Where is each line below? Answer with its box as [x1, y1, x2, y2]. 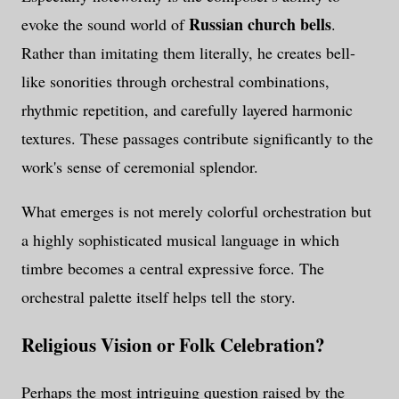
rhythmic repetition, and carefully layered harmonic [21, 99, 353, 121]
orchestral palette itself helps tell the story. [21, 286, 296, 308]
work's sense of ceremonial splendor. [21, 156, 258, 178]
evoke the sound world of [21, 13, 189, 36]
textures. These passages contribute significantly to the [21, 127, 373, 150]
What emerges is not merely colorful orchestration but [21, 200, 371, 223]
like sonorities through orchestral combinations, [21, 70, 330, 93]
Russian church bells [189, 12, 331, 37]
